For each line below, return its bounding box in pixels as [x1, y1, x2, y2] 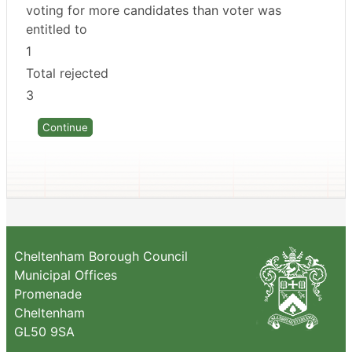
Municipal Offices [14, 266, 117, 283]
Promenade [14, 285, 82, 302]
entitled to [26, 20, 87, 37]
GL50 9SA [14, 323, 75, 339]
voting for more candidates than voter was [26, 2, 281, 18]
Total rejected [26, 64, 108, 81]
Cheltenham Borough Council [14, 247, 188, 264]
